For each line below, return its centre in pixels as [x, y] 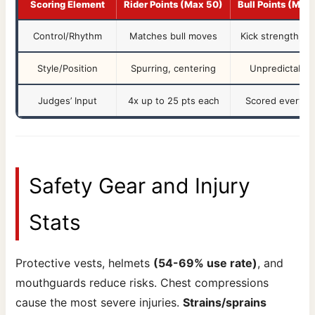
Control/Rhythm [67, 36]
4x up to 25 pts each [173, 100]
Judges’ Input [67, 100]
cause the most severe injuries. [99, 302]
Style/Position [67, 68]
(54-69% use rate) [206, 263]
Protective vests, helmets [85, 263]
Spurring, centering [174, 68]
